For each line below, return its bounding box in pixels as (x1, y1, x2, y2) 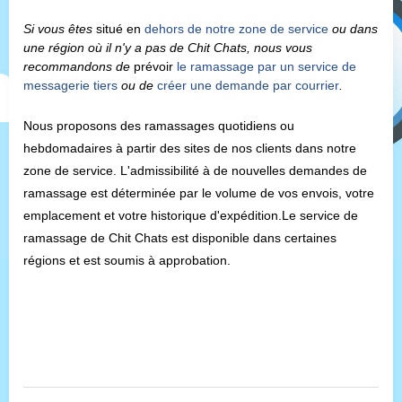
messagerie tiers (23, 78, 118, 93)
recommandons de (23, 59, 134, 74)
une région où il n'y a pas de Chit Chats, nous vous (23, 40, 312, 56)
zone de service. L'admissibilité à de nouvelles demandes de (23, 163, 367, 179)
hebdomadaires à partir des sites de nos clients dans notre (23, 141, 356, 156)
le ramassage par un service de (177, 59, 356, 74)
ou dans (328, 22, 378, 37)
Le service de (282, 208, 358, 223)
